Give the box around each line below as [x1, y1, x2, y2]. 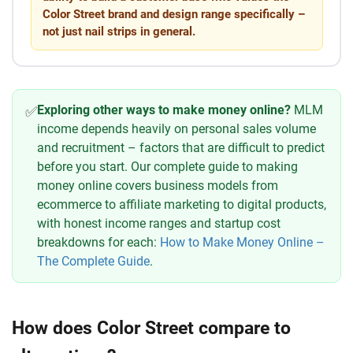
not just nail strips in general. [42, 24, 195, 39]
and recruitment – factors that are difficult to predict [37, 140, 325, 156]
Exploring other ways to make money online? [37, 102, 291, 118]
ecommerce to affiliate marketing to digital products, [37, 197, 326, 213]
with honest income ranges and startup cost [37, 216, 281, 232]
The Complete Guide [37, 254, 150, 269]
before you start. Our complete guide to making [37, 159, 298, 175]
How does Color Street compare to [12, 318, 291, 340]
